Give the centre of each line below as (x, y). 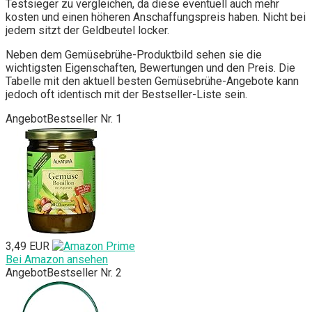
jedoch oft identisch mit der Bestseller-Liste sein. (126, 94)
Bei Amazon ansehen (57, 259)
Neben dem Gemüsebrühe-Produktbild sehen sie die (134, 54)
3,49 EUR (28, 246)
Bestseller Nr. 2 (84, 272)
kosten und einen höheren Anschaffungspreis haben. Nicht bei (156, 17)
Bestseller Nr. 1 (84, 118)
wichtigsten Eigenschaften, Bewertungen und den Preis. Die (150, 68)
